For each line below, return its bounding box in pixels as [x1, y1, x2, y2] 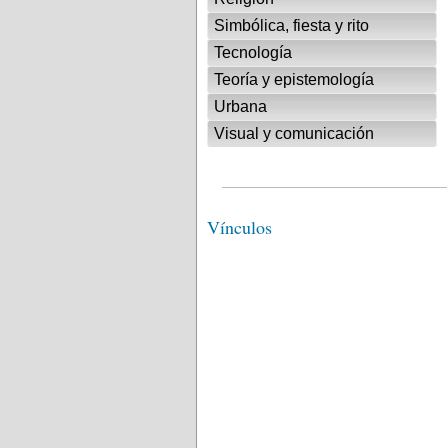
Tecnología [214, 44, 292, 62]
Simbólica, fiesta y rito [214, 17, 369, 35]
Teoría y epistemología [214, 71, 374, 89]
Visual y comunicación [214, 125, 374, 143]
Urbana [214, 98, 267, 116]
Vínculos [207, 215, 272, 240]
